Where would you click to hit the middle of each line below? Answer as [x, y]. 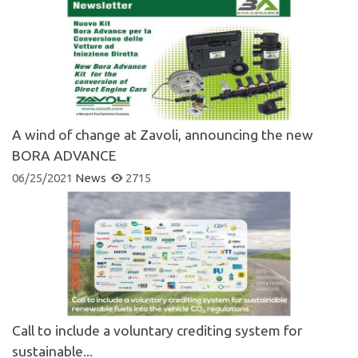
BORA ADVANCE [64, 156]
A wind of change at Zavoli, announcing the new [163, 135]
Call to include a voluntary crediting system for [157, 331]
